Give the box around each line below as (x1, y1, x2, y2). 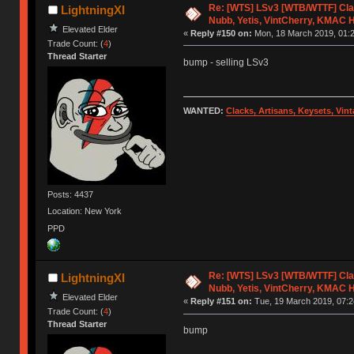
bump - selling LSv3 (183, 56, 269, 68)
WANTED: (183, 106, 226, 116)
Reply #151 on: (190, 296, 252, 307)
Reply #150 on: (190, 28, 252, 38)
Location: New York (47, 206, 122, 217)
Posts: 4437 (47, 190, 94, 200)
